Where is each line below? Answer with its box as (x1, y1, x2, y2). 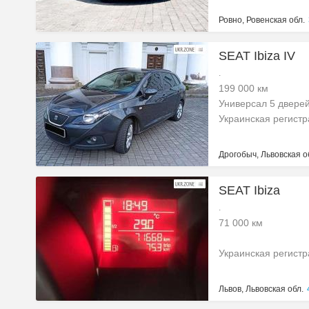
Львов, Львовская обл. (219, 284, 303, 294)
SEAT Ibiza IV (219, 49, 295, 63)
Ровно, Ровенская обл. (219, 15, 305, 25)
